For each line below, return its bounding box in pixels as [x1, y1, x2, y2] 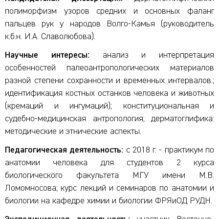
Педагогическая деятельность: [5, 146, 124, 154]
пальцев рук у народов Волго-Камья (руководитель [5, 20, 214, 28]
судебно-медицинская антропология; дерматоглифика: [5, 114, 214, 123]
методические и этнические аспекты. [5, 127, 141, 136]
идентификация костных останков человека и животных [5, 89, 214, 98]
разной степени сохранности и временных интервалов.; [5, 76, 214, 85]
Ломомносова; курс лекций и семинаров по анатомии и [5, 184, 214, 193]
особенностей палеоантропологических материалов [5, 64, 214, 72]
